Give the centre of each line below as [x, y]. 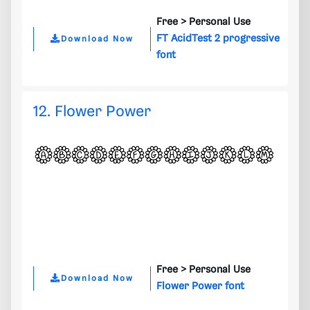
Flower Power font [200, 287]
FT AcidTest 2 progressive [218, 39]
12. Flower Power [92, 112]
